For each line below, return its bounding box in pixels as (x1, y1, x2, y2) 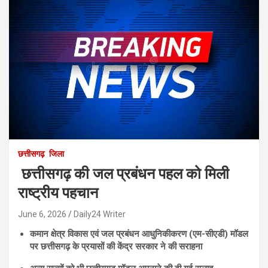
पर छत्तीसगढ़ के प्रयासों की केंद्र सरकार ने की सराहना (30, 241, 202, 252)
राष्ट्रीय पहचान (18, 184, 98, 202)
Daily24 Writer (74, 209, 126, 220)
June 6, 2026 (18, 209, 66, 220)
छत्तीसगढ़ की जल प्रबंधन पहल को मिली (18, 165, 229, 183)
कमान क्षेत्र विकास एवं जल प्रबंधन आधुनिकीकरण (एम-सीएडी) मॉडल (30, 229, 248, 240)
